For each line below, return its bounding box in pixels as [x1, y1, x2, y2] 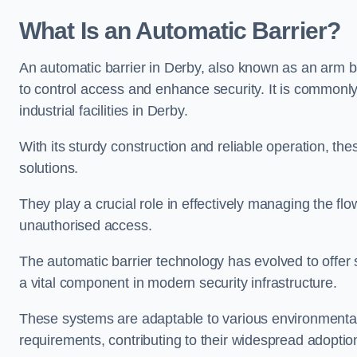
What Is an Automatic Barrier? [19, 17, 340, 44]
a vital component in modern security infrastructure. [19, 274, 341, 291]
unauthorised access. [19, 217, 156, 233]
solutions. [19, 159, 79, 176]
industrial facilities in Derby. [19, 102, 192, 119]
